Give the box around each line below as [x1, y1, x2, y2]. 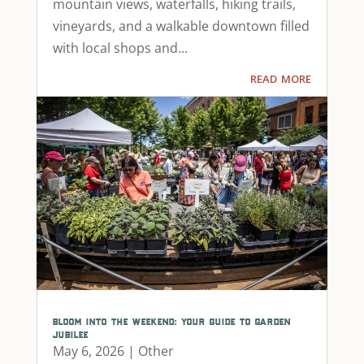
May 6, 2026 [52, 342, 124, 361]
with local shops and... [52, 38, 188, 57]
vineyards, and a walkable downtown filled [52, 16, 310, 35]
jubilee [52, 327, 89, 342]
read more [250, 66, 312, 88]
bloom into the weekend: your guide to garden [52, 314, 291, 329]
